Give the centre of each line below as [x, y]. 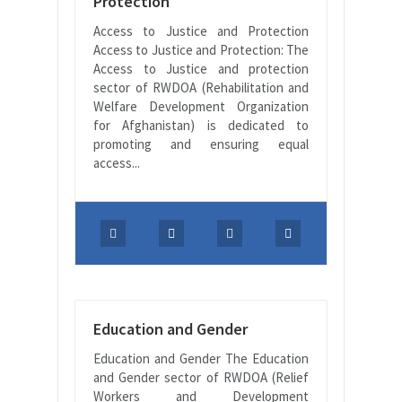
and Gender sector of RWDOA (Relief [201, 377]
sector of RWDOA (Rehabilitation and [201, 87]
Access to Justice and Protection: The [201, 49]
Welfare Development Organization [201, 106]
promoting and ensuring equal [201, 144]
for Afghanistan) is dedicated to [201, 125]
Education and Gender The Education [201, 358]
